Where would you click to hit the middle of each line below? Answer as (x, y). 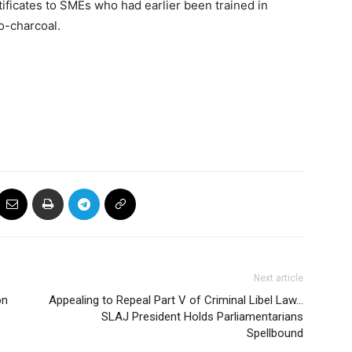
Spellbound (275, 333)
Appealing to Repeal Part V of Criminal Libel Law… (176, 300)
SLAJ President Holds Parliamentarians (202, 317)
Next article (279, 278)
